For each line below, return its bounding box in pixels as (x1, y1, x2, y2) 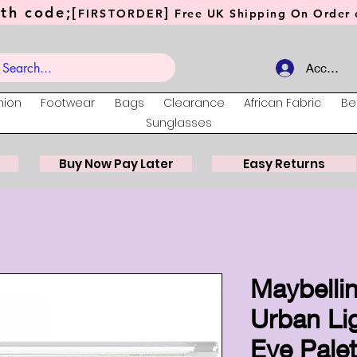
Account (306, 61, 351, 75)
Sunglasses (145, 115, 212, 131)
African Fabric (244, 95, 322, 112)
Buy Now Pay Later (58, 155, 174, 173)
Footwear (41, 95, 96, 112)
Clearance (163, 95, 226, 112)
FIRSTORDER (78, 6, 165, 21)
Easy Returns (243, 155, 325, 173)
